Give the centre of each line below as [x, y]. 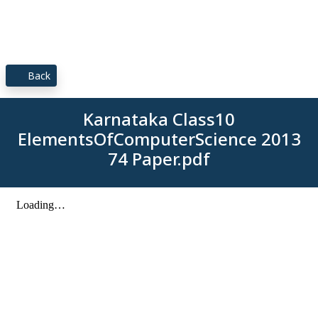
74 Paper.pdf [159, 159]
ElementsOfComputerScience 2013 [159, 139]
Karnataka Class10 [159, 119]
